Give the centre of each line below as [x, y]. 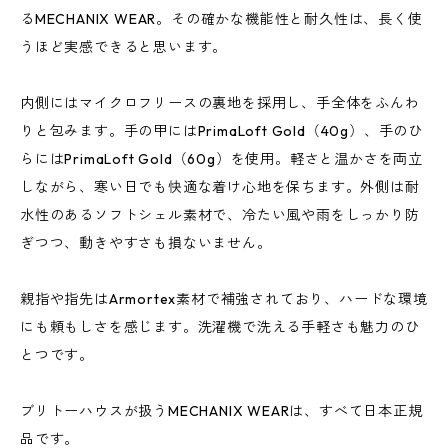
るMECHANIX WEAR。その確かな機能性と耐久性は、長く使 [221, 19]
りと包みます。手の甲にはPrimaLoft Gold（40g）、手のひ [221, 131]
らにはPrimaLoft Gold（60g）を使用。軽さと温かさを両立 [221, 159]
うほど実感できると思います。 [124, 47]
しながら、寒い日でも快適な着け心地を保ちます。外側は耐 [220, 187]
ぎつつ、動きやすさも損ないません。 [146, 243]
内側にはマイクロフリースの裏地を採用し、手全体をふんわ [220, 103]
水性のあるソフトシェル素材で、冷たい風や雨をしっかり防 [220, 215]
